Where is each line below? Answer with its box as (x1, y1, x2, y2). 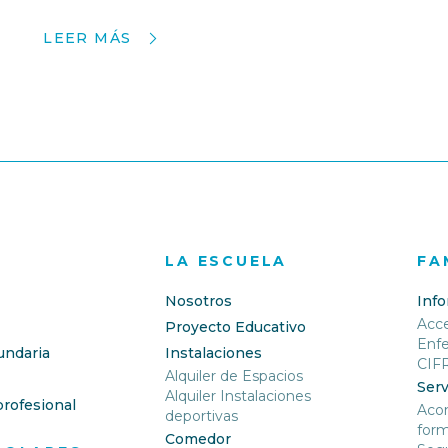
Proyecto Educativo (165, 318, 307, 337)
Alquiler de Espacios (165, 367, 304, 386)
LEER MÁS (43, 29, 132, 48)
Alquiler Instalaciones (165, 387, 312, 406)
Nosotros (165, 292, 233, 311)
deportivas (165, 407, 239, 426)
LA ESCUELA (165, 252, 288, 271)
